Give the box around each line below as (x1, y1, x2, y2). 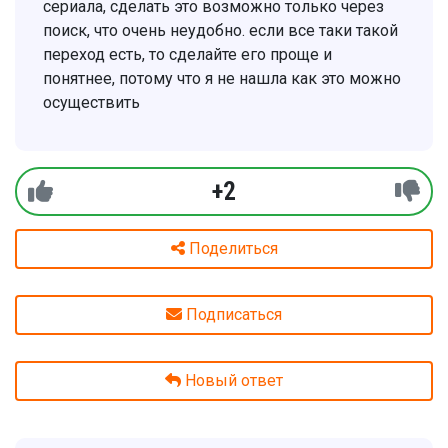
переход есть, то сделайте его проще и (43, 45, 332, 64)
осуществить (43, 93, 144, 112)
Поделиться (188, 239, 278, 258)
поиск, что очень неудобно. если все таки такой (43, 21, 398, 40)
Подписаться (186, 305, 282, 324)
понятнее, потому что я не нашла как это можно (43, 69, 401, 88)
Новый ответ (181, 371, 283, 390)
